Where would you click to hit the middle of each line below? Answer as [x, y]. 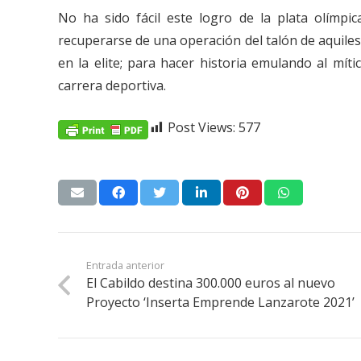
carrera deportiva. [112, 86]
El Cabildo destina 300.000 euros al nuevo [211, 283]
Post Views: [201, 128]
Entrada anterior [126, 266]
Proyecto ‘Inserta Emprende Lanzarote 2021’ [221, 303]
